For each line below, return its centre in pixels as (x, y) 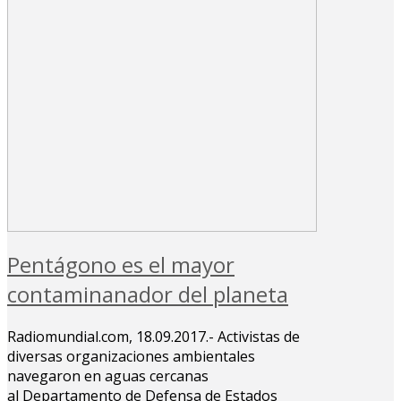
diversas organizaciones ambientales (131, 356)
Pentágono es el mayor (121, 264)
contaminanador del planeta (148, 294)
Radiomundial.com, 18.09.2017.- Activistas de (154, 336)
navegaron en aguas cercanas (108, 375)
